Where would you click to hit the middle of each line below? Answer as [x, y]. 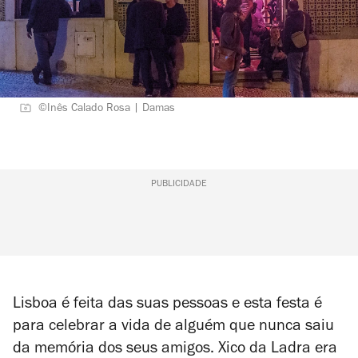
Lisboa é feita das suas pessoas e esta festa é [167, 305]
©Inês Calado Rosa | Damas [107, 109]
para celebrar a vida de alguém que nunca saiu [173, 328]
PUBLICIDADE [179, 185]
